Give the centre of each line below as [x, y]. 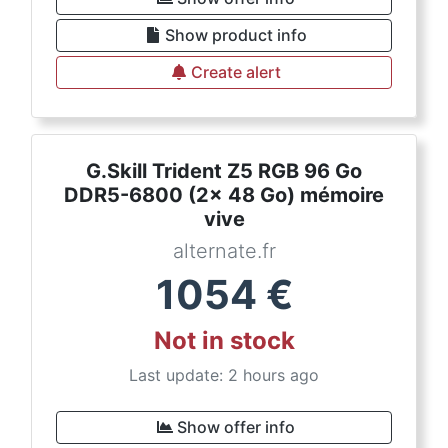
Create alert [236, 72]
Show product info [236, 35]
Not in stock [224, 340]
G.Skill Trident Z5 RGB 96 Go [224, 171]
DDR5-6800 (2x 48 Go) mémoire [224, 195]
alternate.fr [224, 251]
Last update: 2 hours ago [224, 375]
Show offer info [236, 427]
